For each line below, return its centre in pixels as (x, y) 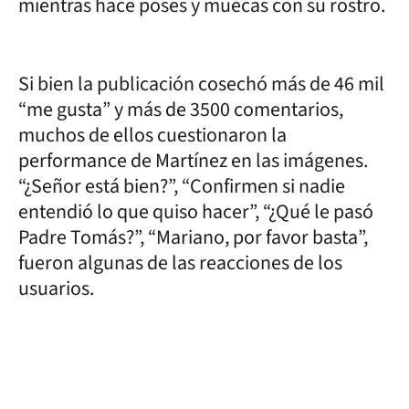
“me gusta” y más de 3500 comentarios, (181, 109)
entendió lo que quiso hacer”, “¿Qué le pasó (196, 211)
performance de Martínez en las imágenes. (193, 160)
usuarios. (56, 288)
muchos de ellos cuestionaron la (152, 135)
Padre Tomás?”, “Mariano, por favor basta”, (193, 237)
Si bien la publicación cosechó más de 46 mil (201, 84)
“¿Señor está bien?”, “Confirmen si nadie (182, 186)
